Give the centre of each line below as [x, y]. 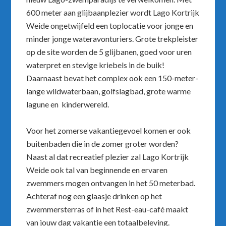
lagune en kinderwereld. [68, 104]
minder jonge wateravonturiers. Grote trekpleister [112, 39]
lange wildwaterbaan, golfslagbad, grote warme [109, 91]
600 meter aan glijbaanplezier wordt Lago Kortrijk [113, 13]
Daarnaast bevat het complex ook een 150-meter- [112, 78]
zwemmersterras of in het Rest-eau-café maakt [107, 209]
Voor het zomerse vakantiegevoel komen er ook [109, 131]
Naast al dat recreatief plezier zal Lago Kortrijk [108, 157]
